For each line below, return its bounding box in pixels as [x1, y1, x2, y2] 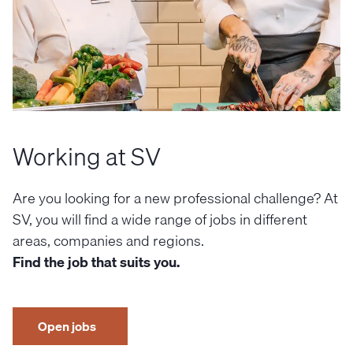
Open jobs [38, 316, 96, 336]
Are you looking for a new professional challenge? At [13, 187, 338, 210]
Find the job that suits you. [13, 251, 180, 273]
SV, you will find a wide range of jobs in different [13, 208, 307, 231]
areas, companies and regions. [13, 229, 204, 252]
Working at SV [13, 138, 161, 176]
